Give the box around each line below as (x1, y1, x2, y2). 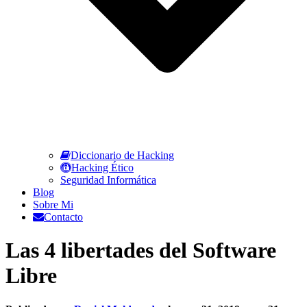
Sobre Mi (33, 199, 73, 210)
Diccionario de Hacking (71, 149, 174, 161)
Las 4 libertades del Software (5, 238, 276, 263)
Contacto (44, 211, 83, 223)
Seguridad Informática (60, 174, 156, 186)
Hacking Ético (71, 162, 134, 173)
